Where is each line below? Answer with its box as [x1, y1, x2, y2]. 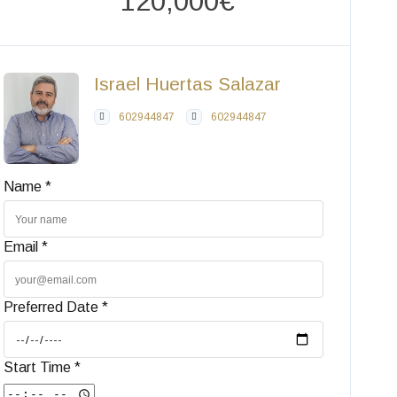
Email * [4, 239, 49, 255]
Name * [4, 179, 52, 195]
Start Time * [4, 360, 82, 376]
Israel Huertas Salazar [94, 74, 282, 95]
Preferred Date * [4, 300, 109, 315]
